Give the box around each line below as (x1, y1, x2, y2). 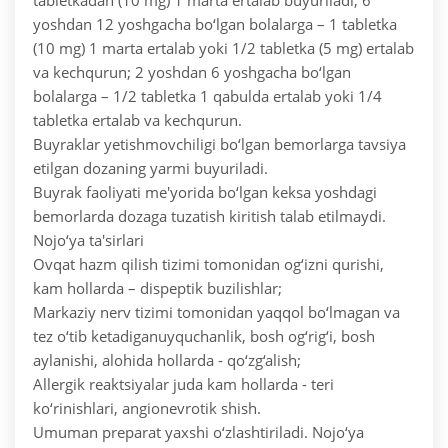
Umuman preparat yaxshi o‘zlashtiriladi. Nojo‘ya (33, 422, 364, 443)
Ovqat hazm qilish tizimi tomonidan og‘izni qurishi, (33, 254, 384, 275)
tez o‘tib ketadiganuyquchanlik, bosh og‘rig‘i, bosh (33, 326, 375, 347)
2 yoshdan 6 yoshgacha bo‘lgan (131, 62, 351, 83)
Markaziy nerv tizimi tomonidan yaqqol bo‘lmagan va (33, 302, 400, 323)
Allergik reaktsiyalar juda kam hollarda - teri (33, 374, 334, 395)
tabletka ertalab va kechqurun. (33, 110, 242, 131)
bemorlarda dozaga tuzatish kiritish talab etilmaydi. (33, 206, 386, 227)
